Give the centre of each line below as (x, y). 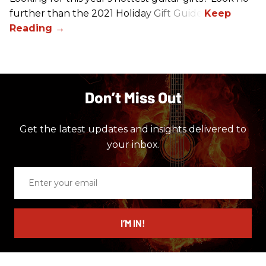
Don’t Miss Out (133, 97)
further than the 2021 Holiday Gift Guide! (107, 14)
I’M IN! (133, 223)
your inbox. (133, 145)
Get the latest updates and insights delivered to (133, 129)
